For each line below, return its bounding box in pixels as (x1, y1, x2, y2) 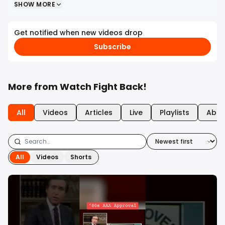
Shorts (70, 153, 91, 161)
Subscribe (94, 42, 131, 52)
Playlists (160, 107, 189, 118)
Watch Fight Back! (60, 80, 147, 93)
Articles (85, 107, 113, 118)
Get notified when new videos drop (14, 28, 143, 38)
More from (8, 80, 60, 93)
